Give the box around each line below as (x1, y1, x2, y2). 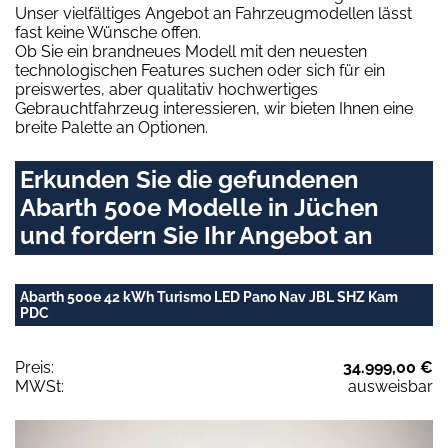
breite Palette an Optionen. (15, 118, 208, 138)
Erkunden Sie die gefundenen (20, 165, 359, 195)
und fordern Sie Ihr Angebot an (20, 221, 373, 251)
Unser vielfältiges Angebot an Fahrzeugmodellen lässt (15, 4, 412, 24)
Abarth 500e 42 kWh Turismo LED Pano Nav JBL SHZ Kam (20, 289, 398, 306)
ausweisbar (348, 377, 433, 397)
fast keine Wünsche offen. (15, 23, 201, 43)
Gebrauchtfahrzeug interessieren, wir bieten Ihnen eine (15, 99, 413, 119)
